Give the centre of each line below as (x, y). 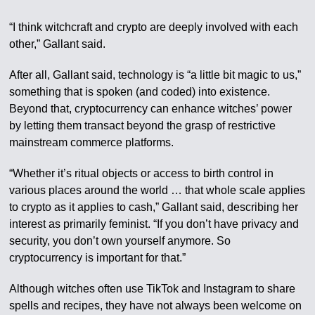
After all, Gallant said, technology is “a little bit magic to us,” (155, 75)
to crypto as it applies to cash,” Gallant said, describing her (154, 207)
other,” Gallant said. (58, 44)
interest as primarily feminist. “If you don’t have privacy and (154, 224)
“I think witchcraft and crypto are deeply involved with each (154, 27)
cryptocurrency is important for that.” (98, 258)
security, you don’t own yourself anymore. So (120, 241)
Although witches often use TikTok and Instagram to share (153, 289)
